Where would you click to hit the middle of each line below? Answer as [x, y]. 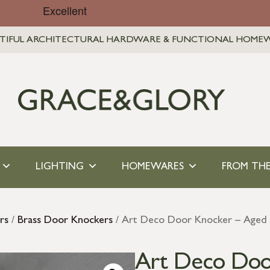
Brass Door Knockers [65, 221]
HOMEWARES [152, 167]
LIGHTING [59, 167]
